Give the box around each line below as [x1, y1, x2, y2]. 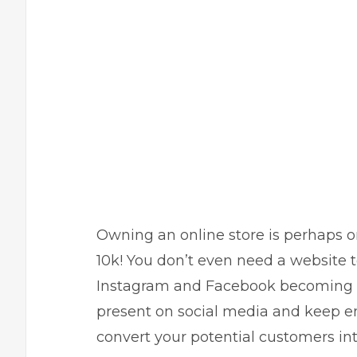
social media [178, 303, 269, 320]
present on [96, 303, 178, 320]
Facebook [206, 277, 276, 295]
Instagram [96, 277, 170, 295]
